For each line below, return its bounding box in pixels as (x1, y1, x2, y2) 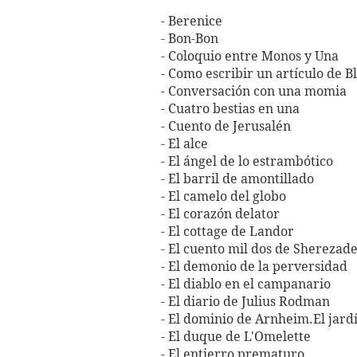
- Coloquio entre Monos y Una (161, 48, 339, 65)
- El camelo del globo (161, 188, 286, 206)
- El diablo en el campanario (161, 276, 331, 293)
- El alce (161, 135, 208, 153)
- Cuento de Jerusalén (161, 118, 291, 135)
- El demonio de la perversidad (161, 258, 347, 276)
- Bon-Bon (161, 30, 218, 48)
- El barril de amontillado (161, 171, 314, 188)
